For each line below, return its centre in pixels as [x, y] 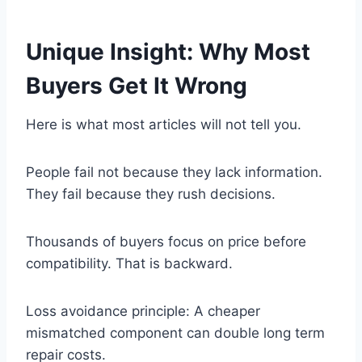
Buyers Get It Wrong [137, 86]
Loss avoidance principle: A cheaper [143, 311]
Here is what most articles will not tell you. [164, 125]
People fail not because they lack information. [174, 173]
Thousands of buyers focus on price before [166, 242]
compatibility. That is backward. [129, 264]
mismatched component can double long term [175, 333]
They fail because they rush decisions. [151, 194]
